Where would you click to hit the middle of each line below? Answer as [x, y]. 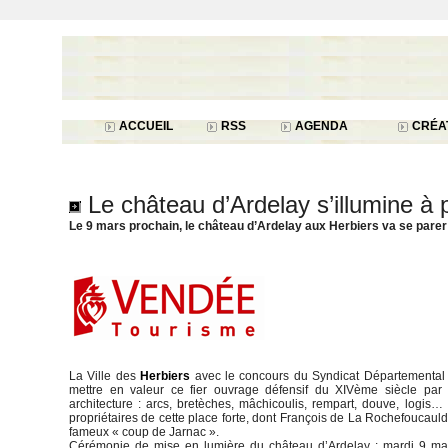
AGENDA [320, 126]
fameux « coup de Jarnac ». [144, 432]
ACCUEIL [144, 126]
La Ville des [105, 376]
